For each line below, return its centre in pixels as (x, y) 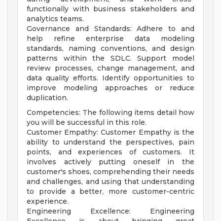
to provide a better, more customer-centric (110, 192)
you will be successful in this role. (87, 123)
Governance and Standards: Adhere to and (110, 29)
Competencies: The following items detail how (110, 113)
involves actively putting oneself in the (110, 162)
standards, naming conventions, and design (110, 49)
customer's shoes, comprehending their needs (110, 172)
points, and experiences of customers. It (110, 152)
